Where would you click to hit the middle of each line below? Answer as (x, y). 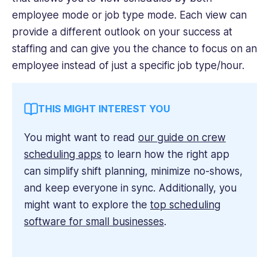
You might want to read (81, 138)
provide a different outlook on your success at (122, 32)
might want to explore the (87, 205)
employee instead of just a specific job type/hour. (130, 66)
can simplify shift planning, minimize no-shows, (133, 171)
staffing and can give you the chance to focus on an (134, 49)
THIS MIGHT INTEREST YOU (104, 109)
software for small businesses (94, 222)
